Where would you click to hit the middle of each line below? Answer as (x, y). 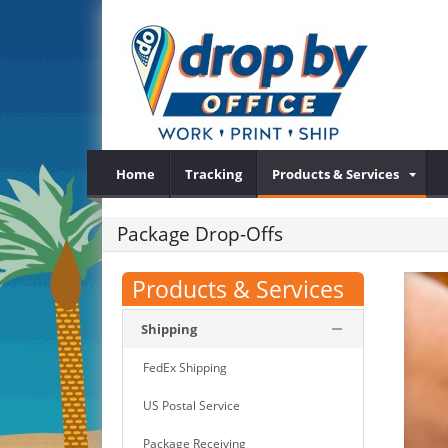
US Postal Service (191, 405)
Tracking (213, 174)
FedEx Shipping (185, 367)
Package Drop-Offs (200, 234)
